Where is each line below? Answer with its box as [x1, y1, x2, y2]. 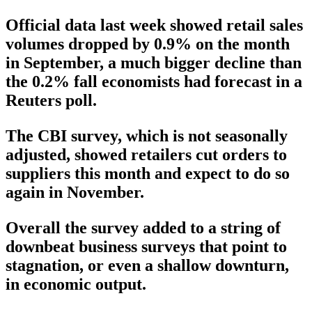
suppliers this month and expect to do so [6, 164, 290, 183]
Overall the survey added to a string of [6, 219, 281, 237]
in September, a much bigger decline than [6, 54, 302, 72]
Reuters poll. [6, 91, 97, 110]
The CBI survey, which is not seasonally [6, 127, 288, 146]
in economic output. [6, 275, 146, 294]
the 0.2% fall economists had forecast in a [6, 72, 302, 91]
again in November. [6, 183, 144, 202]
